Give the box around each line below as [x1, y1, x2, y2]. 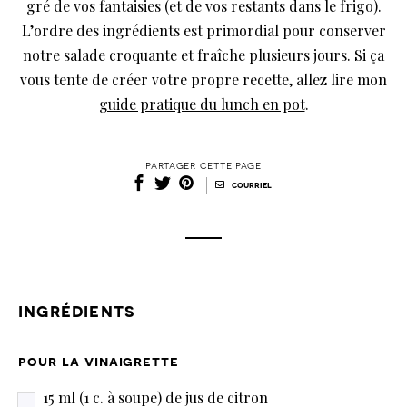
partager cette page [145, 160, 262, 171]
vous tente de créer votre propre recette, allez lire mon [20, 70, 387, 89]
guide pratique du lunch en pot [98, 94, 305, 114]
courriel [228, 180, 272, 190]
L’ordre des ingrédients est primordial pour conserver [21, 21, 386, 40]
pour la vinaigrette [18, 354, 180, 369]
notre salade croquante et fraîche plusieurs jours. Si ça [23, 45, 384, 65]
